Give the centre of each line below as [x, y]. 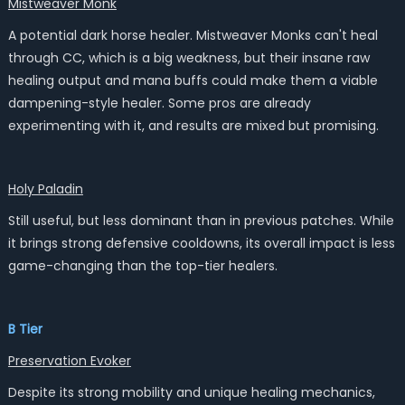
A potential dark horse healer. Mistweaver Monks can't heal [193, 35]
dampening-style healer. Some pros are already [159, 103]
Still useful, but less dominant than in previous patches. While [201, 221]
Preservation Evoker [69, 361]
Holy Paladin [45, 189]
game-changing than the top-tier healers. [142, 266]
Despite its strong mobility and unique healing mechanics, [191, 392]
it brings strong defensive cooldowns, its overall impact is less [201, 243]
